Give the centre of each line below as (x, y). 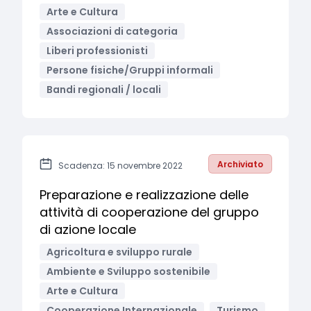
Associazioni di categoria (112, 31)
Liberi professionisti (97, 51)
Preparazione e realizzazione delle (144, 195)
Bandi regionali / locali (104, 90)
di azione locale (88, 229)
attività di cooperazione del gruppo (149, 212)
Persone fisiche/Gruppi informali (130, 70)
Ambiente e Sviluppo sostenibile (128, 271)
